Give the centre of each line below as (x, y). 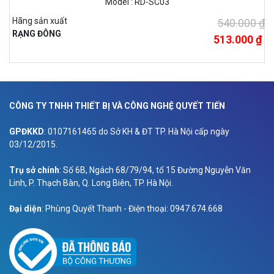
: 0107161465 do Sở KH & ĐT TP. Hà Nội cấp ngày (137, 132)
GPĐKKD (27, 132)
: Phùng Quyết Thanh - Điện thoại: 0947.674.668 (132, 209)
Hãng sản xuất (40, 21)
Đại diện (25, 209)
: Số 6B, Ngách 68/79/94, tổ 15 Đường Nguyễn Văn (155, 170)
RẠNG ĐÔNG (37, 34)
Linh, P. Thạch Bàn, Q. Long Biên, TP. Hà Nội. (91, 183)
